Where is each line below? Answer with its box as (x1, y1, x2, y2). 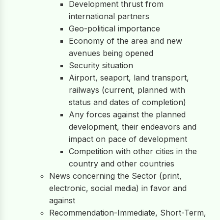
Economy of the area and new (69, 36, 182, 46)
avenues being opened (69, 48, 153, 58)
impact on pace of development (69, 134, 187, 144)
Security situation (69, 60, 133, 70)
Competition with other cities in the (69, 146, 197, 156)
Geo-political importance (69, 24, 160, 33)
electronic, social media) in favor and (49, 183, 187, 193)
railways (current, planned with (69, 85, 185, 95)
